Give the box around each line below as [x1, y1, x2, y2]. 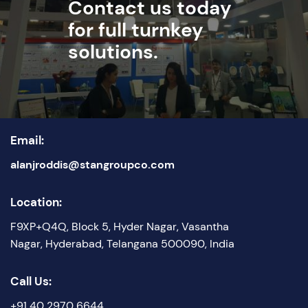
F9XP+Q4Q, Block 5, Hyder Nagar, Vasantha [10, 219, 229, 234]
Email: [10, 132, 44, 148]
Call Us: [10, 273, 52, 289]
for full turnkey [68, 16, 203, 43]
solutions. [68, 38, 158, 65]
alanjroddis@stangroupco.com [10, 157, 175, 172]
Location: [10, 194, 62, 210]
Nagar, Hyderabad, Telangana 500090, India [10, 236, 234, 251]
